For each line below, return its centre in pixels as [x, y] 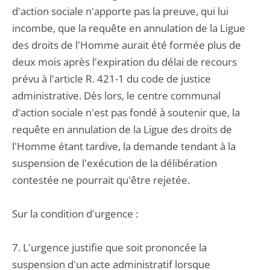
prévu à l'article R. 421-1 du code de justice [111, 79]
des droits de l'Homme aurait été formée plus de [127, 45]
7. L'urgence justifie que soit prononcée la [109, 247]
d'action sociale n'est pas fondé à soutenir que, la [126, 112]
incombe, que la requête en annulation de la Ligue [129, 28]
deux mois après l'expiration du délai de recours [124, 62]
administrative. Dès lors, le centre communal [116, 96]
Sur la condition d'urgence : [75, 214]
